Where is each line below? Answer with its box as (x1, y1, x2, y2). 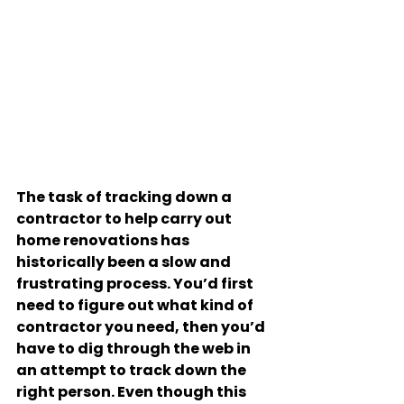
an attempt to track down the (16, 360, 249, 381)
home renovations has (16, 230, 192, 251)
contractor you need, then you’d (16, 317, 268, 337)
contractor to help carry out (16, 208, 234, 229)
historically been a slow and (16, 252, 234, 272)
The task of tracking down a (16, 187, 234, 207)
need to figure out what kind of (16, 295, 256, 316)
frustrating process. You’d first (16, 273, 256, 294)
